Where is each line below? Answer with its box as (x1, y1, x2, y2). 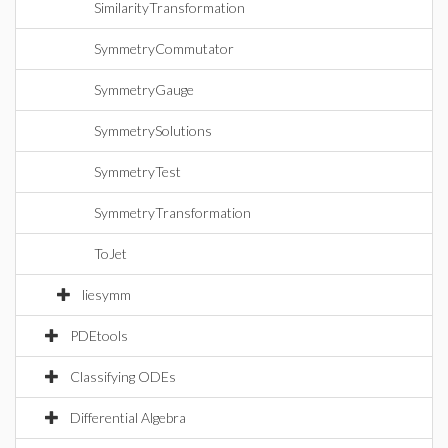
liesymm (82, 286, 131, 303)
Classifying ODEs (70, 368, 176, 385)
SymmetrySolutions (94, 122, 212, 139)
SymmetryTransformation (94, 204, 251, 221)
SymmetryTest (94, 163, 181, 180)
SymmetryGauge (94, 81, 194, 98)
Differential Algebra (70, 409, 186, 426)
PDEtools (70, 327, 128, 344)
